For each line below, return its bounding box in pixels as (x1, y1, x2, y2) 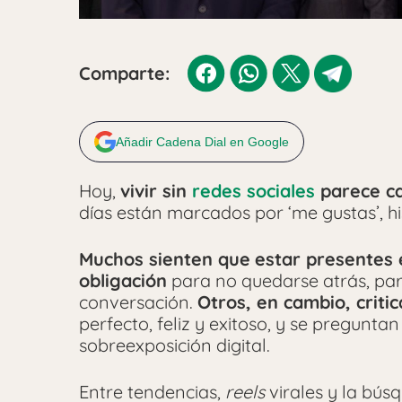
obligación (79, 268, 167, 292)
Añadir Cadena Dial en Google (116, 134, 289, 149)
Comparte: (79, 61, 170, 84)
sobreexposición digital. (79, 333, 270, 356)
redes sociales (192, 179, 315, 202)
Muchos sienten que (79, 247, 250, 270)
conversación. (79, 290, 197, 313)
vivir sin (120, 179, 192, 202)
